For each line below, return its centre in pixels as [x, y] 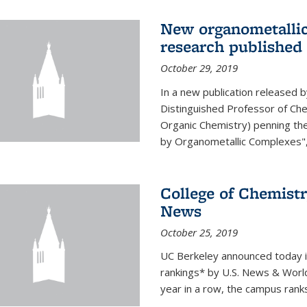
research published [231, 47]
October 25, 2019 [199, 233]
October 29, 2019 [199, 68]
